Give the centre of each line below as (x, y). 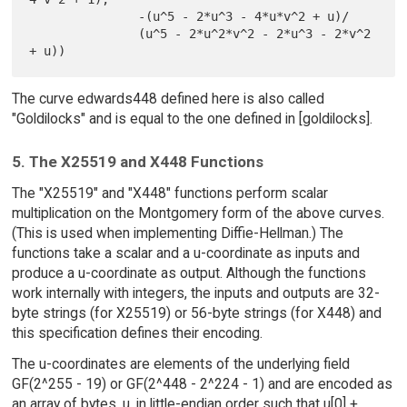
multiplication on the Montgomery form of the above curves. (198, 213)
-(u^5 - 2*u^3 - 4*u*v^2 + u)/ (84, 17)
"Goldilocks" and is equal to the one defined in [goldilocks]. (192, 119)
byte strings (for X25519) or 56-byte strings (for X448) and (196, 313)
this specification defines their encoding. (137, 333)
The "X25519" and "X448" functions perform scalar (169, 193)
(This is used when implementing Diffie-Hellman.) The (177, 233)
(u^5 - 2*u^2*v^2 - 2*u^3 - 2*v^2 (84, 34)
